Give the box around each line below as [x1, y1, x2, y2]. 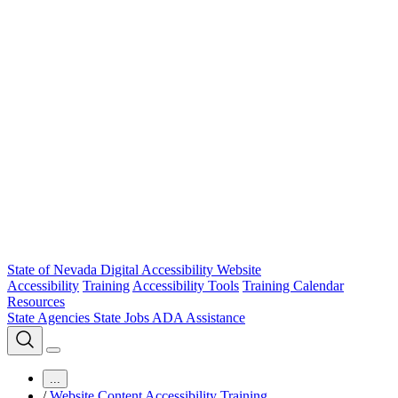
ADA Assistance [152, 310, 245, 325]
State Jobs [93, 310, 152, 325]
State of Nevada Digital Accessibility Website [7, 262, 261, 277]
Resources [7, 294, 65, 309]
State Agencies [7, 310, 93, 325]
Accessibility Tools [132, 278, 239, 293]
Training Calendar [243, 278, 344, 293]
